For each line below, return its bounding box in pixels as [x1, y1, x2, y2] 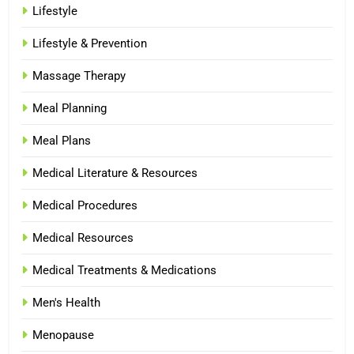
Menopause [32, 327, 94, 342]
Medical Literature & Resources [32, 165, 198, 180]
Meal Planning [32, 100, 107, 115]
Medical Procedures [32, 198, 137, 213]
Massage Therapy [32, 68, 126, 83]
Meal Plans [32, 133, 91, 148]
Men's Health [32, 295, 100, 310]
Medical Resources [32, 230, 134, 245]
